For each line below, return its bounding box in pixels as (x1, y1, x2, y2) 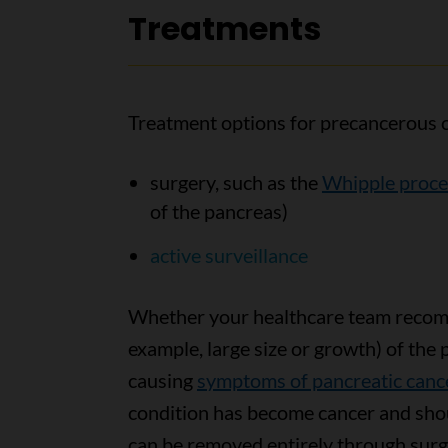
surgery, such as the (149, 170, 322, 194)
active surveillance (149, 243, 308, 267)
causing (127, 368, 197, 392)
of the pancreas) (149, 199, 288, 223)
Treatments (127, 6, 321, 51)
